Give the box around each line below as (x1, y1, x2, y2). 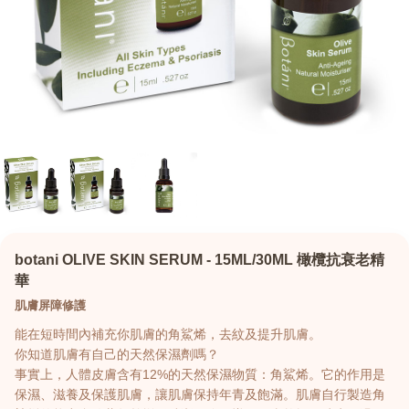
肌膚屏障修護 (15, 299, 86, 312)
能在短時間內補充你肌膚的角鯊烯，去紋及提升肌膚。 (15, 327, 321, 341)
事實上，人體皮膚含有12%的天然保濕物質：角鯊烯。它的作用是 (15, 367, 385, 382)
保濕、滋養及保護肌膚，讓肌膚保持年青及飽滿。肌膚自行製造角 (15, 387, 385, 402)
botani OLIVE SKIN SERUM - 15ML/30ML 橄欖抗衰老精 (15, 252, 384, 267)
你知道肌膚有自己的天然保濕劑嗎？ (15, 347, 219, 362)
